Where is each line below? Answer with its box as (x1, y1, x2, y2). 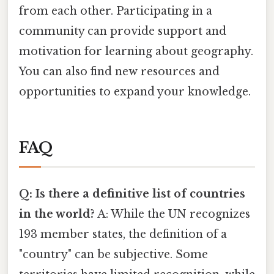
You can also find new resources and (19, 64, 220, 78)
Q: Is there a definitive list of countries (19, 187, 245, 201)
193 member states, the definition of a (19, 227, 227, 241)
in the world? (19, 207, 95, 221)
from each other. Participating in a (19, 4, 212, 18)
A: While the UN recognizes (95, 207, 250, 221)
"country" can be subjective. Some (19, 247, 208, 261)
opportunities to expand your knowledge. (19, 84, 251, 98)
